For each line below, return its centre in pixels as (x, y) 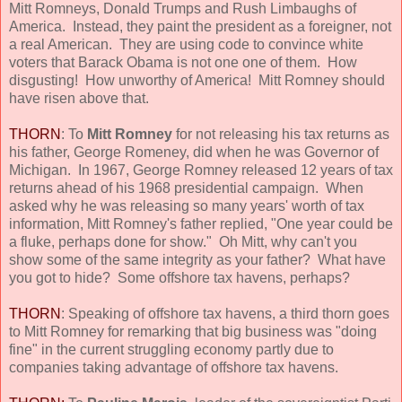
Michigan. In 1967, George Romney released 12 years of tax (201, 170)
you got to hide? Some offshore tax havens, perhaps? (179, 277)
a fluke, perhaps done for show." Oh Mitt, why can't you (183, 241)
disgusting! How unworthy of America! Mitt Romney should (197, 80)
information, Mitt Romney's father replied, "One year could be (201, 223)
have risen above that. (79, 98)
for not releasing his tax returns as (283, 134)
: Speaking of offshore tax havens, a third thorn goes (225, 313)
